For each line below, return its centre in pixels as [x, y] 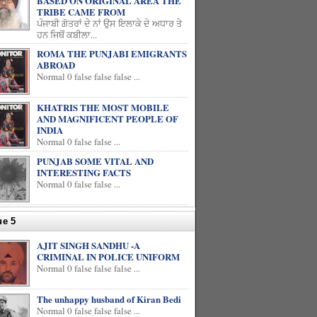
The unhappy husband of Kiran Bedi [109, 299]
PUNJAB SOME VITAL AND [95, 161]
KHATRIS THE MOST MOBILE [103, 107]
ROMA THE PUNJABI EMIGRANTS [112, 53]
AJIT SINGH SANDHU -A [88, 245]
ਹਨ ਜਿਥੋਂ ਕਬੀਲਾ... [67, 35]
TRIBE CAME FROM [81, 12]
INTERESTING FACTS [84, 172]
